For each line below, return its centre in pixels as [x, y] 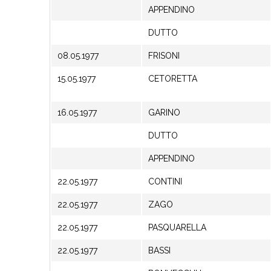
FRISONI [164, 56]
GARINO [164, 113]
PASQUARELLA [177, 227]
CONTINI [165, 181]
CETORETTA [173, 79]
